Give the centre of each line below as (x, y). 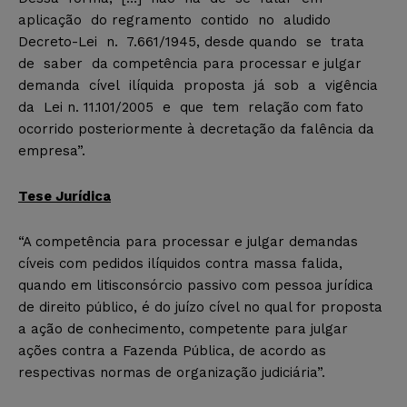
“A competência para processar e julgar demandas (188, 241)
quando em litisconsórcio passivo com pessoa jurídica (196, 285)
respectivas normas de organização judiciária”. (172, 372)
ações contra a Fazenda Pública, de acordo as (172, 350)
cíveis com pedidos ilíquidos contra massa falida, (180, 263)
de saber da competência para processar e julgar (190, 63)
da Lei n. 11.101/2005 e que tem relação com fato (191, 107)
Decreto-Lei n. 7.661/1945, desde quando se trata (194, 41)
